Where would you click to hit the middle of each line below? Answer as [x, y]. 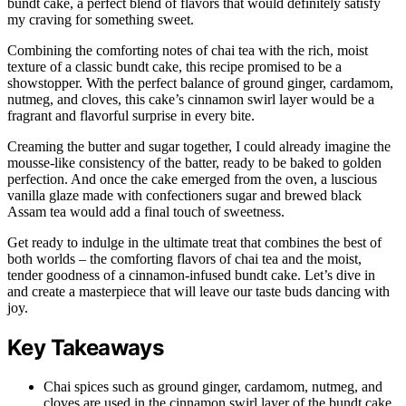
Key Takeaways [86, 347]
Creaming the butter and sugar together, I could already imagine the [199, 146]
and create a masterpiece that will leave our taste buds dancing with [198, 291]
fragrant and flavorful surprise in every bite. [131, 115]
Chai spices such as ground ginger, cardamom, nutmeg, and [213, 386]
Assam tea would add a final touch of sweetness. [146, 211]
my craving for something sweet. [101, 19]
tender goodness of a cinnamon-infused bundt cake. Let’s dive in [191, 275]
